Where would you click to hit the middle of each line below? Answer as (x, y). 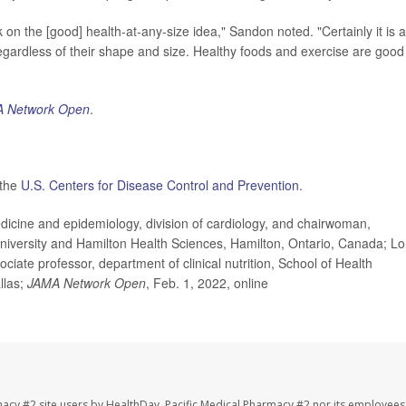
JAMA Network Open (87, 282)
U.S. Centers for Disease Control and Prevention (160, 184)
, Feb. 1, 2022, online (207, 282)
